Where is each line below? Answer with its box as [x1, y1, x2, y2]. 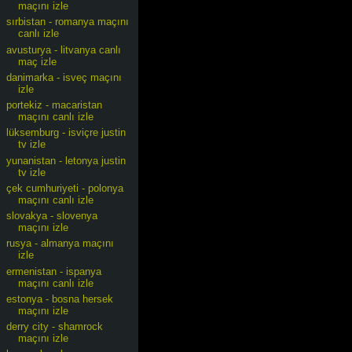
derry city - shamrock [6, 321, 104, 332]
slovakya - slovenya [6, 210, 98, 222]
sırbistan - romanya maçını [6, 16, 130, 28]
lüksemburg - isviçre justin [6, 126, 126, 139]
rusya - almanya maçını [6, 237, 115, 250]
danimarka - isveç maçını [6, 71, 123, 83]
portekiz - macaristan [6, 99, 103, 111]
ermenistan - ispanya [6, 265, 102, 277]
